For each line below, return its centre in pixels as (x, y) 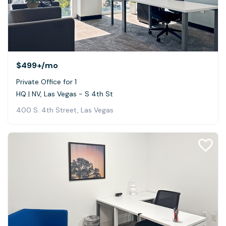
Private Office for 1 (46, 81)
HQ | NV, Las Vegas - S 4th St (65, 94)
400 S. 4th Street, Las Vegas (65, 110)
